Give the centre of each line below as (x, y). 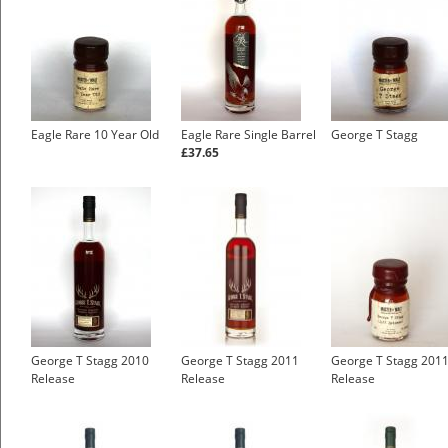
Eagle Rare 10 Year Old (95, 135)
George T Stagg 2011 (240, 361)
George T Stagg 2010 (90, 361)
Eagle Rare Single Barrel (248, 135)
